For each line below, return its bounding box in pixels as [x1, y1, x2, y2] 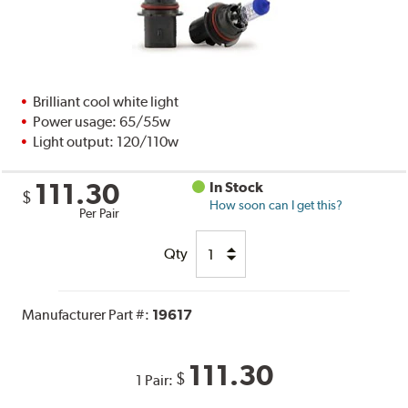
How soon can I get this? [209, 198, 343, 213]
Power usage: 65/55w [33, 113, 171, 131]
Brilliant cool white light [33, 93, 179, 111]
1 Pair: [135, 372, 176, 390]
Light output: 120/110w [33, 133, 179, 151]
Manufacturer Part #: [22, 306, 153, 324]
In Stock [209, 178, 264, 197]
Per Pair [79, 206, 120, 221]
